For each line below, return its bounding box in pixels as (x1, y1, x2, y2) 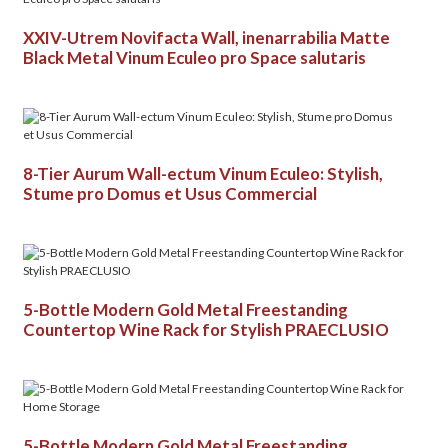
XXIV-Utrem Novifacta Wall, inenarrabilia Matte (22, 27, 390, 48)
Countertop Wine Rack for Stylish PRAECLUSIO (22, 319, 389, 340)
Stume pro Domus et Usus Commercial (22, 183, 317, 204)
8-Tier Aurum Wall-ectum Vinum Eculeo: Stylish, (22, 163, 385, 184)
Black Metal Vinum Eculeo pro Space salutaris (22, 47, 366, 68)
